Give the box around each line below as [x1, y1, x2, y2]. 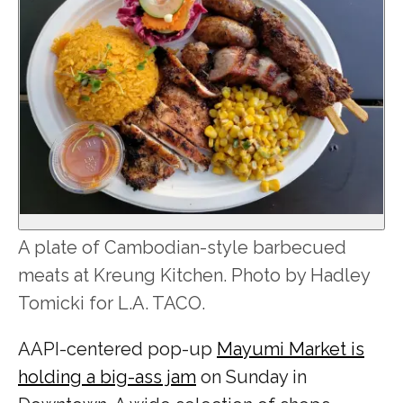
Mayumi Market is [217, 337, 364, 360]
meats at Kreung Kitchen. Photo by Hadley [18, 264, 370, 286]
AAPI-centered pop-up [18, 337, 217, 360]
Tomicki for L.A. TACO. [18, 291, 205, 314]
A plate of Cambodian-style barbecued [18, 236, 346, 258]
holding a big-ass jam [18, 365, 196, 388]
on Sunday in [196, 365, 307, 388]
